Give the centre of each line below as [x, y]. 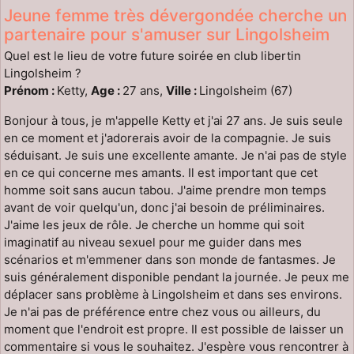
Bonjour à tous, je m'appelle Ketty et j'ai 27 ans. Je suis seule [173, 121]
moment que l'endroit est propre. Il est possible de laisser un [174, 330]
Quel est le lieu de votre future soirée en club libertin [153, 56]
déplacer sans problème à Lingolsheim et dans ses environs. [173, 295]
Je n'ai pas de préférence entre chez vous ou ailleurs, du [162, 312]
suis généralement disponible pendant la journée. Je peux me [177, 277]
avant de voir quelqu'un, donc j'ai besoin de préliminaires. [164, 208]
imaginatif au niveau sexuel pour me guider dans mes [153, 243]
